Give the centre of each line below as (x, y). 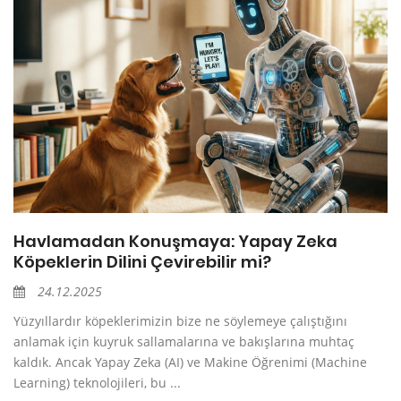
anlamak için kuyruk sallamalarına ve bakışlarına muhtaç (184, 341)
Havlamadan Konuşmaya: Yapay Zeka (175, 241)
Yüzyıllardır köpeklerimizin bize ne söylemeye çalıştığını (180, 320)
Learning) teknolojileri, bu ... (97, 382)
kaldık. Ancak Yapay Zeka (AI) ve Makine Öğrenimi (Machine (190, 362)
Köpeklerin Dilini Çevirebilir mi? (142, 261)
